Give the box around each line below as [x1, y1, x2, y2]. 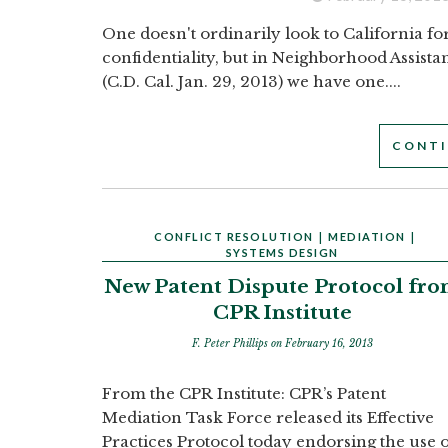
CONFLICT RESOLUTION [154, 230, 314, 243]
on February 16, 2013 [270, 337, 373, 350]
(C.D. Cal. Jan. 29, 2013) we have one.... [102, 72, 401, 91]
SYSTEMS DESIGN [225, 246, 339, 259]
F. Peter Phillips [191, 337, 271, 350]
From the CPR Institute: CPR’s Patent [102, 384, 386, 403]
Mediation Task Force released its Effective [102, 408, 434, 427]
